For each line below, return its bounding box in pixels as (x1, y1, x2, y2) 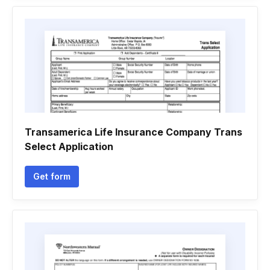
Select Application (25, 140, 113, 152)
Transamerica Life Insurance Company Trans (25, 126, 242, 138)
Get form (33, 171, 71, 181)
